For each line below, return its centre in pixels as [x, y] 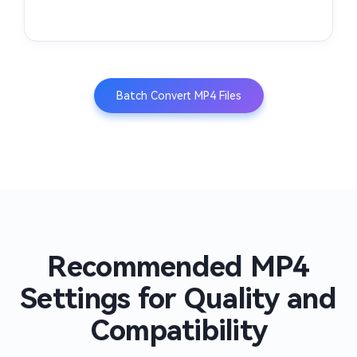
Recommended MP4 [178, 267]
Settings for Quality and [178, 299]
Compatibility [178, 331]
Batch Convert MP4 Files [178, 95]
